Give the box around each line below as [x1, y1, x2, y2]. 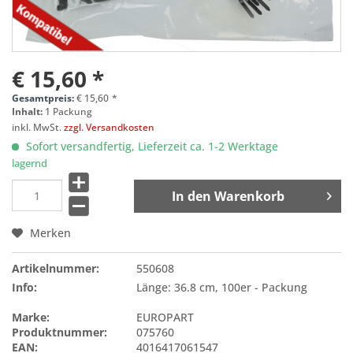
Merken [30, 225, 71, 241]
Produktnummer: [12, 325, 107, 340]
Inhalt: [12, 104, 45, 118]
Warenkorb [214, 187, 284, 205]
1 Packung [45, 104, 92, 118]
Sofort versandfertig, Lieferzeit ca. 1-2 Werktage [23, 138, 278, 154]
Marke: [12, 310, 50, 325]
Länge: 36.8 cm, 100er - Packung [136, 280, 308, 295]
